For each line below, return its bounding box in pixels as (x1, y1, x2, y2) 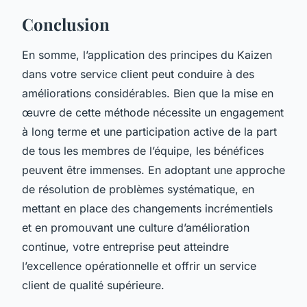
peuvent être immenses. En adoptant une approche (22, 162, 285, 177)
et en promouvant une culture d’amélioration (22, 220, 249, 234)
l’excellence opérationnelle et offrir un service (22, 258, 256, 273)
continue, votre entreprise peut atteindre (22, 239, 229, 254)
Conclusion (22, 12, 110, 35)
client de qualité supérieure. (22, 278, 164, 292)
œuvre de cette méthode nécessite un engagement (22, 105, 284, 119)
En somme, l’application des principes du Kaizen (22, 47, 272, 62)
